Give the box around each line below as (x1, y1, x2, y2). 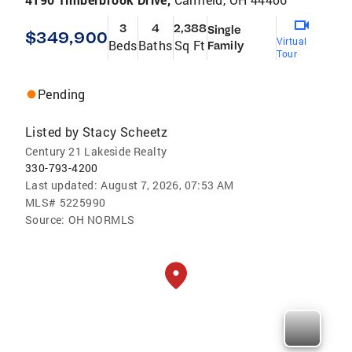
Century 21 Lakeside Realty (25, 144, 167, 159)
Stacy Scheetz (82, 123, 168, 141)
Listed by (25, 123, 79, 141)
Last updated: (25, 178, 98, 193)
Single (207, 23, 241, 38)
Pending (38, 86, 86, 103)
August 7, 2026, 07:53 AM (101, 178, 234, 193)
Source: (25, 212, 65, 228)
